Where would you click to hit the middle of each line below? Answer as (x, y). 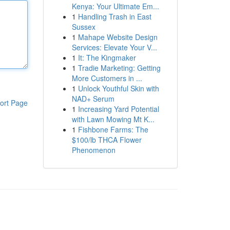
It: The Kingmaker (107, 57)
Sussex (83, 27)
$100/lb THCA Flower (107, 140)
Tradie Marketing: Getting (119, 68)
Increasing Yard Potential (118, 109)
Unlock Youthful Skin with (118, 88)
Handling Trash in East (114, 16)
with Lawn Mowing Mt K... (113, 119)
